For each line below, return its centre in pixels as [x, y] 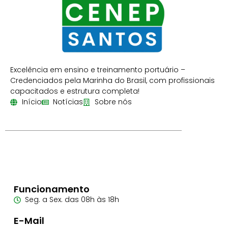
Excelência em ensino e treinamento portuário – [98, 70]
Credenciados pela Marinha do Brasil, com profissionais [112, 81]
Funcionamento [51, 189]
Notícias [68, 102]
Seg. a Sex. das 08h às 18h [72, 200]
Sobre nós [113, 102]
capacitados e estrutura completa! [75, 91]
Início [32, 102]
